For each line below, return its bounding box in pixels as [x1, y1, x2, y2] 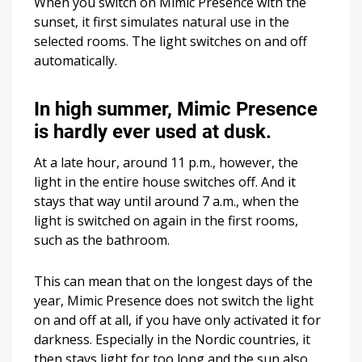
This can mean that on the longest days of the [34, 271, 313, 290]
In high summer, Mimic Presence [34, 97, 318, 120]
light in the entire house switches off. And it [34, 172, 296, 191]
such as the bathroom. [34, 230, 170, 249]
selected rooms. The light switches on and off [34, 32, 307, 50]
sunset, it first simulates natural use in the [34, 12, 289, 31]
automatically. [34, 51, 117, 69]
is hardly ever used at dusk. [34, 120, 271, 143]
